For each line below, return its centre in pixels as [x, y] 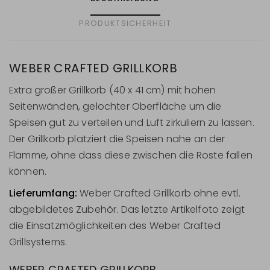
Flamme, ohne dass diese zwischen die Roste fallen [131, 155]
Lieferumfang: [43, 193]
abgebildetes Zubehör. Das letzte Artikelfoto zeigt [127, 210]
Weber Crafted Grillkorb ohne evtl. [159, 193]
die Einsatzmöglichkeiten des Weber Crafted [115, 226]
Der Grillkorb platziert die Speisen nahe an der [117, 139]
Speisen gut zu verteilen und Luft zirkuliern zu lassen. [132, 122]
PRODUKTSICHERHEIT [125, 23]
